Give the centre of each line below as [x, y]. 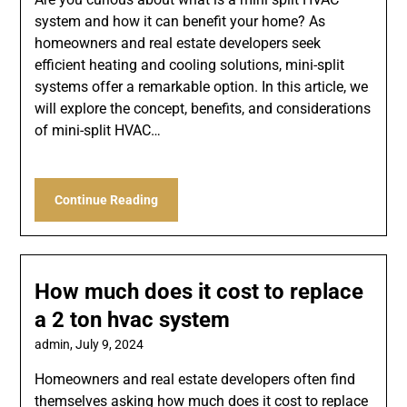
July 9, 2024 [110, 345]
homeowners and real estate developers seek [178, 44]
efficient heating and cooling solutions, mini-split [190, 65]
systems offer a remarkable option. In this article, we [202, 87]
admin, [55, 345]
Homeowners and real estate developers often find [195, 380]
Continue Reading [107, 200]
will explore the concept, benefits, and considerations [203, 109]
